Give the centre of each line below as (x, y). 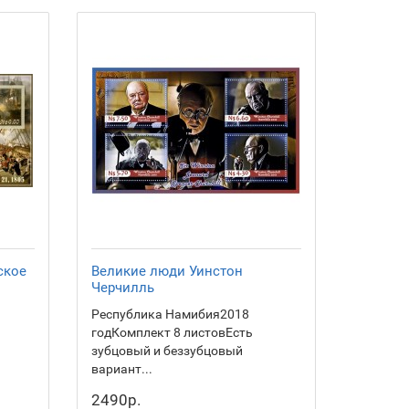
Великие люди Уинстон (167, 271)
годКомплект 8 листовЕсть (172, 332)
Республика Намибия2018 (170, 314)
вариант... (121, 369)
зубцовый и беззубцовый (167, 351)
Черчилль (122, 288)
